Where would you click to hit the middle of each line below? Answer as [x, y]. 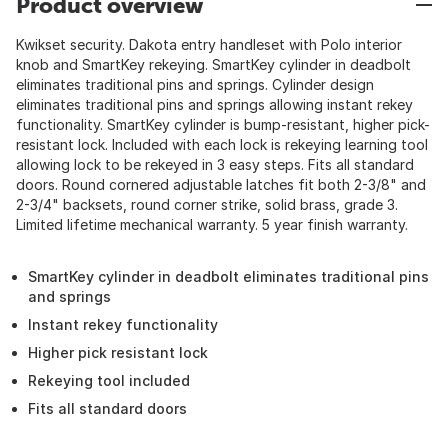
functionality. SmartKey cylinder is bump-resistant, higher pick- [223, 124]
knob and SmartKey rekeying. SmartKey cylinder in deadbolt [213, 64]
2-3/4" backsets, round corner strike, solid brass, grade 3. [207, 204]
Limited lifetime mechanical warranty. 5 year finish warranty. [212, 224]
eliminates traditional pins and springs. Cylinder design [195, 84]
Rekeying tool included [109, 380]
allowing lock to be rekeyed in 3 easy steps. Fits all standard [215, 164]
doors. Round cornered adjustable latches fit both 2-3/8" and [221, 184]
